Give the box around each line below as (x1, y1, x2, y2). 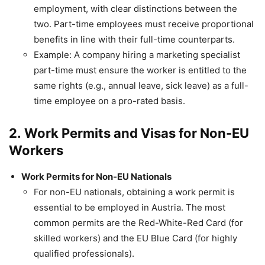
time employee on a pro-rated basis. (34, 95, 185, 106)
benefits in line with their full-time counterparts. (34, 33, 235, 45)
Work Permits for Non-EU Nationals (21, 170, 172, 182)
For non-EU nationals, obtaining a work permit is (34, 186, 235, 198)
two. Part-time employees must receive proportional (34, 18, 254, 30)
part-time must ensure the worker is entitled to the (34, 64, 247, 76)
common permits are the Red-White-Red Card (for (34, 216, 243, 228)
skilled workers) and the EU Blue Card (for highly (34, 232, 237, 244)
